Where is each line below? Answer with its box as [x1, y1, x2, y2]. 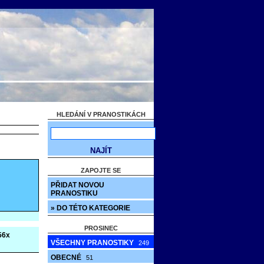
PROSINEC [84, 225, 118, 232]
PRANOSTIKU [51, 189, 98, 197]
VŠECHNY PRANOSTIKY [51, 239, 136, 247]
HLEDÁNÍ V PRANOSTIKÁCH [56, 111, 146, 118]
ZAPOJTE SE [81, 167, 121, 174]
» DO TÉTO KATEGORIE [51, 204, 130, 212]
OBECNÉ [51, 253, 83, 262]
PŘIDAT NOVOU [51, 181, 104, 189]
